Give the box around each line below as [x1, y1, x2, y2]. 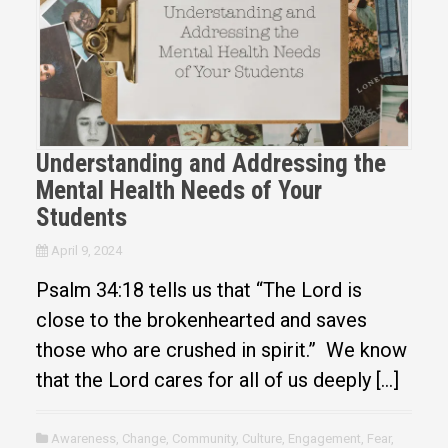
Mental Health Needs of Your [35, 175, 322, 205]
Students [35, 202, 127, 232]
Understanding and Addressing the [35, 148, 386, 178]
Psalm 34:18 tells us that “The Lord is [35, 277, 362, 302]
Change [121, 430, 166, 446]
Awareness [50, 430, 116, 446]
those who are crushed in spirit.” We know [35, 337, 407, 362]
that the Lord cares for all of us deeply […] [35, 367, 399, 392]
